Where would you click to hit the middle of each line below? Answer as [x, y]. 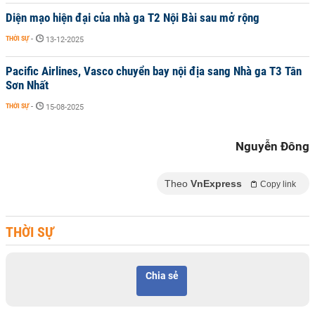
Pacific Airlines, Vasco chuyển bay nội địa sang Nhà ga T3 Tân [154, 71]
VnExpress [216, 184]
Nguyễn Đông [272, 146]
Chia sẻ [162, 276]
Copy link [278, 184]
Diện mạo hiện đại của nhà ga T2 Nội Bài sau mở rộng [133, 18]
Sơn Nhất [27, 85]
